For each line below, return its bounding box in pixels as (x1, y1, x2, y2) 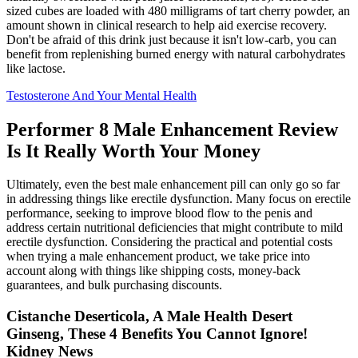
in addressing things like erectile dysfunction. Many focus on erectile (6, 192, 351, 206)
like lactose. (6, 61, 66, 75)
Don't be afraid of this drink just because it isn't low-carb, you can (6, 32, 336, 46)
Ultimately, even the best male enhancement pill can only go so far (6, 177, 340, 192)
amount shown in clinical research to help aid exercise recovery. (6, 18, 327, 32)
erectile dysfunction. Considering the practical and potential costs (6, 235, 332, 249)
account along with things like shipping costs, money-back (6, 264, 300, 278)
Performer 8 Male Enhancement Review (6, 118, 338, 140)
